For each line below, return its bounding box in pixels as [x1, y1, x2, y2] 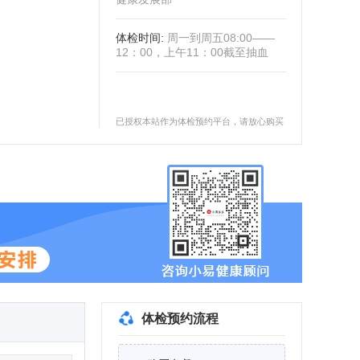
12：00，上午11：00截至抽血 [116, 46, 268, 59]
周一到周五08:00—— [167, 31, 275, 44]
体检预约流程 [141, 312, 219, 325]
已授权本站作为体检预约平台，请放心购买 [116, 117, 284, 126]
